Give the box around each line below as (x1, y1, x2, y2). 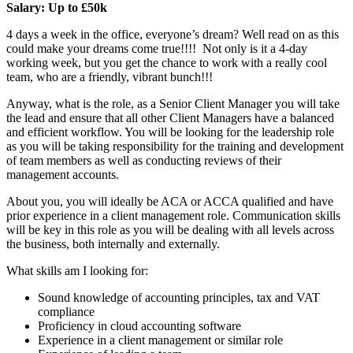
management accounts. (6, 167, 119, 181)
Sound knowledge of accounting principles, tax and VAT (38, 290, 320, 304)
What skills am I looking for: (6, 263, 148, 277)
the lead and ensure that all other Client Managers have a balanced (6, 110, 334, 124)
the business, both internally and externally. (6, 236, 220, 251)
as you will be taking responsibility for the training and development (6, 139, 344, 153)
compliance (38, 304, 95, 318)
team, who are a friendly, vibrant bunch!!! (6, 69, 213, 84)
